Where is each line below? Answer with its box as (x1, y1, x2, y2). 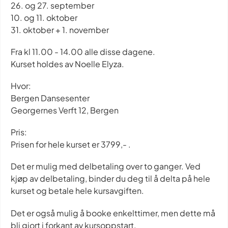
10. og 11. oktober (11, 12, 77, 23)
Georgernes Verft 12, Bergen (11, 104, 119, 116)
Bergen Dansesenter (11, 92, 90, 103)
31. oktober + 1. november (11, 24, 109, 35)
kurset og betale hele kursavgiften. (11, 185, 144, 196)
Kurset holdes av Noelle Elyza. (11, 58, 124, 69)
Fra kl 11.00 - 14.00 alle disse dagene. (11, 46, 155, 57)
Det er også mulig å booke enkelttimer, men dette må (11, 207, 215, 218)
